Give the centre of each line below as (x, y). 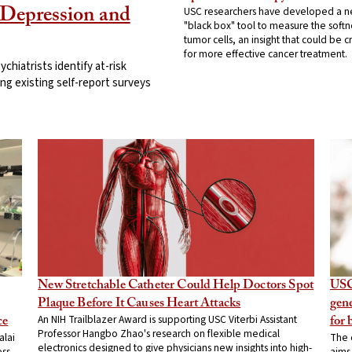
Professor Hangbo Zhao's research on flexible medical (159, 334)
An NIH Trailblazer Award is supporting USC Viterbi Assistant (168, 320)
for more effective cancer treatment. (266, 53)
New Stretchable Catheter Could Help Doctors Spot (176, 286)
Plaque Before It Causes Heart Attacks (139, 304)
